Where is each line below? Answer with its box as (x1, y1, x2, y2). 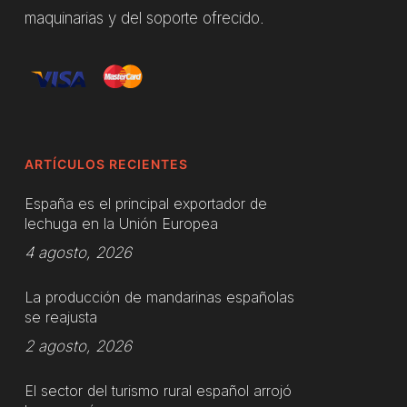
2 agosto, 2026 (24, 337, 132, 355)
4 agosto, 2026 (24, 243, 132, 262)
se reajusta (24, 308, 97, 326)
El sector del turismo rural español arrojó (24, 382, 292, 400)
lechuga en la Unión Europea (24, 214, 218, 233)
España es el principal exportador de (24, 194, 267, 213)
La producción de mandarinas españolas (24, 288, 294, 306)
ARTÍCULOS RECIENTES (24, 156, 188, 172)
